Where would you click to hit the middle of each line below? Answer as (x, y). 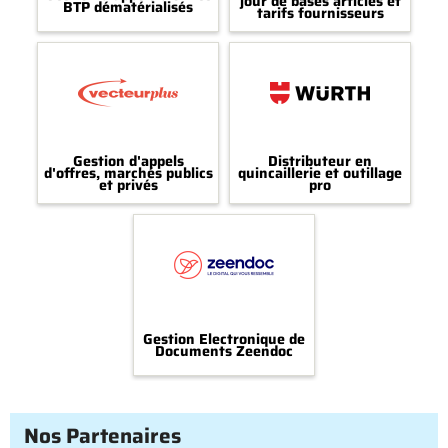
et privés (128, 185)
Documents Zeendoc (224, 351)
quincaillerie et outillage (320, 173)
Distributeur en (320, 161)
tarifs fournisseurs (320, 13)
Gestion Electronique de (224, 339)
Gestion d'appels (128, 161)
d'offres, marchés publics (128, 173)
